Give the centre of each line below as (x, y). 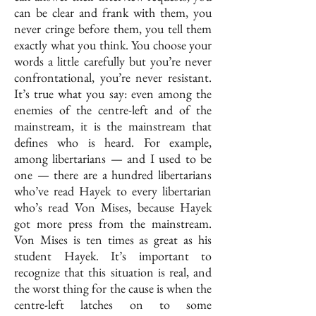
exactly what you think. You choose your (113, 45)
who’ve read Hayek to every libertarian (113, 191)
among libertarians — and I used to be (113, 159)
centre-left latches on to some (113, 305)
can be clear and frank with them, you (113, 13)
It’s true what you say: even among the (113, 94)
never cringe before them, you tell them (113, 29)
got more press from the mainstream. (113, 224)
